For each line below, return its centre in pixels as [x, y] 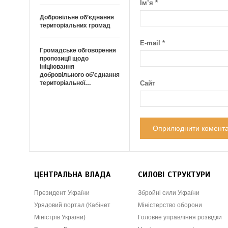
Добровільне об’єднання [77, 18]
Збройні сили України [169, 193]
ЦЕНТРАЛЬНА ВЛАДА [73, 175]
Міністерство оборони [170, 205]
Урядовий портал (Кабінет [72, 205]
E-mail [151, 43]
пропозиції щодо [64, 59]
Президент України [62, 193]
